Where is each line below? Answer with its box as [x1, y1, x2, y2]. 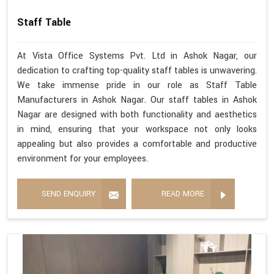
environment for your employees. [17, 152, 148, 166]
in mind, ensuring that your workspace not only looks [17, 123, 257, 136]
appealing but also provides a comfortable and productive [17, 138, 257, 151]
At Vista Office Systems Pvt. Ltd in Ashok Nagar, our [17, 50, 257, 63]
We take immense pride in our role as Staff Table [17, 79, 257, 92]
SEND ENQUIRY [42, 188, 95, 200]
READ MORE [161, 188, 204, 200]
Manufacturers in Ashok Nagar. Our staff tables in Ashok [17, 94, 257, 107]
